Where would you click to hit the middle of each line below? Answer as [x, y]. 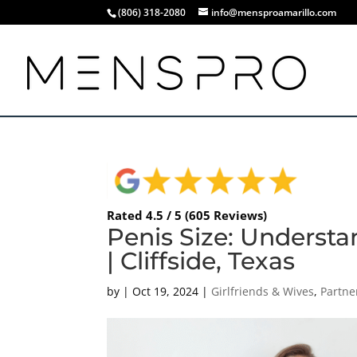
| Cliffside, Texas [201, 261]
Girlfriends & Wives [263, 291]
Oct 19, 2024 [166, 291]
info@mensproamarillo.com [274, 12]
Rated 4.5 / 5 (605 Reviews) [187, 215]
